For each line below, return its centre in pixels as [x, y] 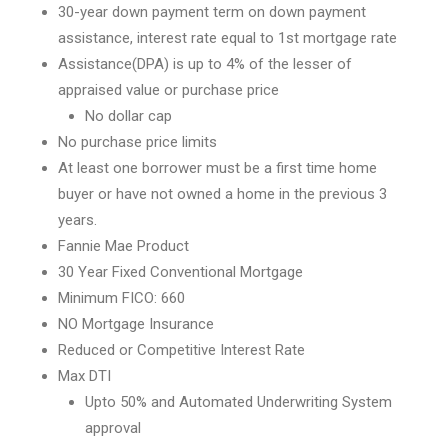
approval [113, 428]
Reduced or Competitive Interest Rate [181, 350]
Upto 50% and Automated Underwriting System [238, 402]
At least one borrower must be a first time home [217, 168]
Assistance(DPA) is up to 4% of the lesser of [205, 64]
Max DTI [84, 376]
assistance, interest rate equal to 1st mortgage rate [227, 38]
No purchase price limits [137, 142]
